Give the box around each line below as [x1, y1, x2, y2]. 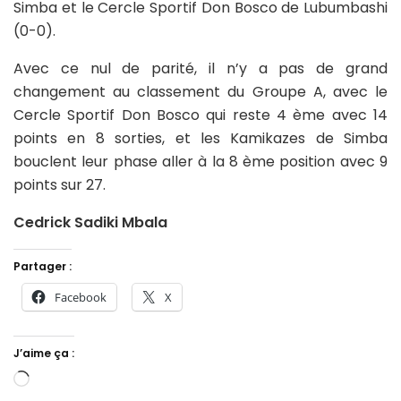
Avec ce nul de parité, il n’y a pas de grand [13, 57, 388, 79]
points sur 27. [13, 174, 106, 195]
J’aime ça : [13, 345, 74, 361]
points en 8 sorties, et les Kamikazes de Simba [13, 127, 388, 149]
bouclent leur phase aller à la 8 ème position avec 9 [13, 150, 388, 172]
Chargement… [29, 370, 128, 391]
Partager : [13, 258, 72, 274]
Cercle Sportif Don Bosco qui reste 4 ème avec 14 [13, 104, 388, 125]
